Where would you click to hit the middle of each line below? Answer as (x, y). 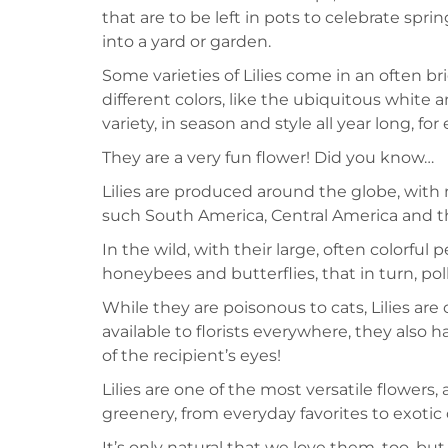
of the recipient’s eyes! (191, 355)
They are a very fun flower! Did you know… (268, 157)
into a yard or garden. (186, 41)
